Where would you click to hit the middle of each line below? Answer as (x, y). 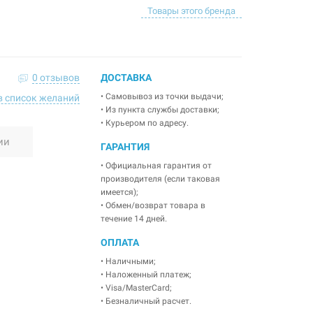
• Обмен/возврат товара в (153, 205)
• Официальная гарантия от (156, 166)
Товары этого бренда (191, 10)
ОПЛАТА (119, 242)
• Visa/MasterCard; (136, 288)
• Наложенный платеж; (146, 275)
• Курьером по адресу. (144, 123)
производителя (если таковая (160, 179)
